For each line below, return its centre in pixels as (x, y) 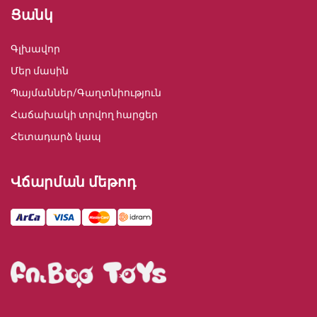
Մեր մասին (40, 71)
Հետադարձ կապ (56, 137)
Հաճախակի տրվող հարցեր (84, 115)
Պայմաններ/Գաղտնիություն (86, 93)
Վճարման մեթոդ (73, 182)
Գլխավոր (35, 49)
